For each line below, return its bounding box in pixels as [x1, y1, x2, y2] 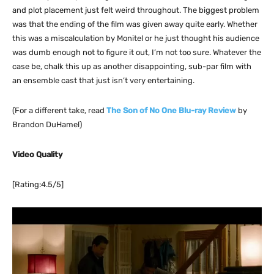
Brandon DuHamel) [12, 120, 82, 130]
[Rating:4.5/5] [12, 180, 64, 190]
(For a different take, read [12, 106, 106, 116]
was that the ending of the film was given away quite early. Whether [12, 20, 257, 29]
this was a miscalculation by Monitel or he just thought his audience [12, 34, 259, 43]
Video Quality [12, 150, 62, 160]
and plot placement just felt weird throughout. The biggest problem [12, 6, 259, 15]
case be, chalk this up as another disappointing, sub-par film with [12, 62, 251, 72]
